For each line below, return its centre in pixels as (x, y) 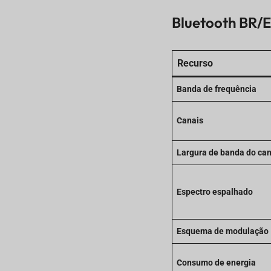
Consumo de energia (216, 263)
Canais (190, 120)
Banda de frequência (216, 89)
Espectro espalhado (214, 192)
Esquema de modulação (222, 231)
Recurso (195, 63)
